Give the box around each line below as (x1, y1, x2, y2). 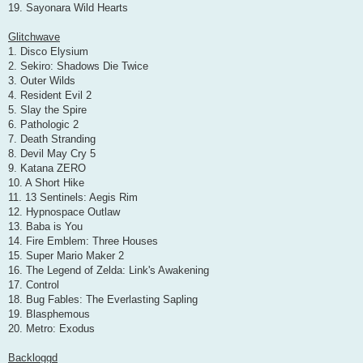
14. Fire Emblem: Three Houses (8, 235, 158, 248)
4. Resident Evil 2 (8, 89, 92, 102)
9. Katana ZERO (8, 162, 86, 175)
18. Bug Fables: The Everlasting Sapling (8, 293, 198, 306)
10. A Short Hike (8, 177, 84, 190)
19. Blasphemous (8, 308, 90, 321)
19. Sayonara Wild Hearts (8, 2, 128, 15)
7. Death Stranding (8, 133, 96, 146)
